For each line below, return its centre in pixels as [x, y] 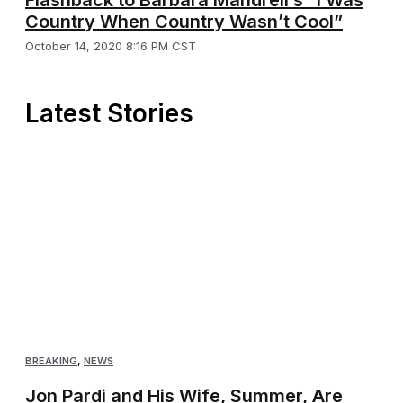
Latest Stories [109, 113]
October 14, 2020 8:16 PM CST [111, 45]
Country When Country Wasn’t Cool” [184, 21]
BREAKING [51, 361]
